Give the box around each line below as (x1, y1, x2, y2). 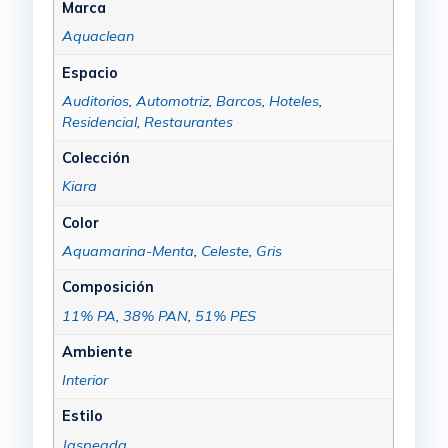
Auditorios (61, 91, 129, 110)
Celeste (200, 241, 249, 260)
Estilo (61, 407, 103, 426)
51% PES (194, 306, 256, 325)
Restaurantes (143, 112, 233, 131)
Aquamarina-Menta (61, 241, 194, 260)
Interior (61, 371, 108, 390)
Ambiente (61, 342, 132, 361)
